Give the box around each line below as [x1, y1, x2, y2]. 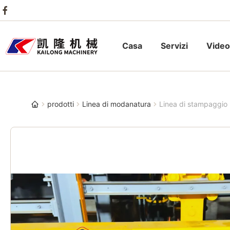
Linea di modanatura [82, 100, 151, 108]
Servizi [161, 41, 188, 51]
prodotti [47, 100, 74, 108]
